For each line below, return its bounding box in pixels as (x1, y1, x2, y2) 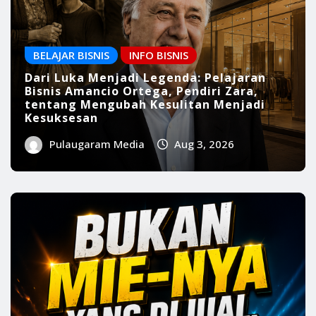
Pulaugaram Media (49, 206, 145, 221)
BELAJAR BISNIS (33, 117, 109, 132)
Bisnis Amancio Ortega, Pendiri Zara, (25, 152, 258, 169)
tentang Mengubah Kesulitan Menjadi (25, 166, 265, 182)
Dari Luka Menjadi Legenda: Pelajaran (25, 139, 266, 155)
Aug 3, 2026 (174, 206, 235, 221)
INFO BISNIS (129, 117, 188, 132)
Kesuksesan (25, 179, 98, 195)
